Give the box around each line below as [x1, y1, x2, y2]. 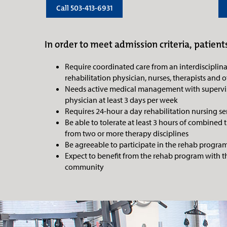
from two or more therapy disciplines [65, 128, 188, 138]
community [65, 161, 104, 172]
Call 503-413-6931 [56, 3, 112, 14]
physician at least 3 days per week [65, 94, 178, 105]
